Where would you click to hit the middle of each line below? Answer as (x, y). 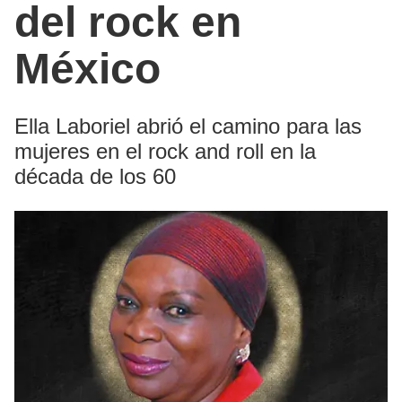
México (87, 69)
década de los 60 (95, 177)
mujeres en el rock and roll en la (165, 152)
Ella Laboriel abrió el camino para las (188, 127)
